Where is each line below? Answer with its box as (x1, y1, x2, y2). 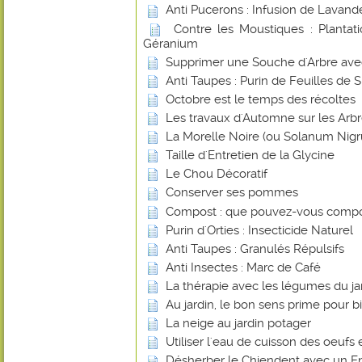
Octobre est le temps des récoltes (166, 91, 356, 107)
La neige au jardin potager (166, 316, 311, 331)
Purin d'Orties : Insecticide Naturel (166, 222, 353, 238)
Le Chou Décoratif (166, 166, 267, 182)
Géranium (143, 36, 198, 51)
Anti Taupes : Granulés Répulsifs (166, 241, 344, 256)
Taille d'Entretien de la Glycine (166, 148, 335, 163)
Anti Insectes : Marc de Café (166, 259, 321, 275)
